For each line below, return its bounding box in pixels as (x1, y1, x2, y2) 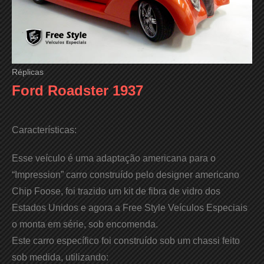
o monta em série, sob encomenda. (12, 219, 158, 229)
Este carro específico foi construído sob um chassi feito (12, 236, 240, 246)
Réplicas (12, 67, 44, 77)
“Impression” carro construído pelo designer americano (12, 170, 239, 180)
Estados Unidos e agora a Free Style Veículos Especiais (12, 203, 247, 213)
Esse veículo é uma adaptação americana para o (12, 153, 216, 163)
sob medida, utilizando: (12, 252, 108, 262)
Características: (12, 125, 77, 135)
